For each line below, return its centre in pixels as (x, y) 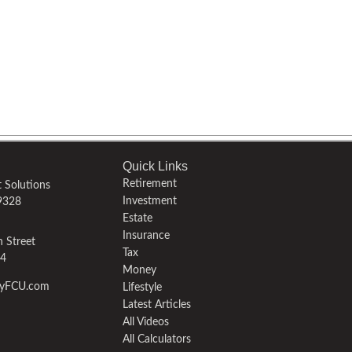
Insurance (146, 236)
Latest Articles (157, 305)
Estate (137, 218)
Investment (150, 201)
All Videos (146, 322)
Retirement (150, 184)
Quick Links (155, 166)
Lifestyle (142, 288)
